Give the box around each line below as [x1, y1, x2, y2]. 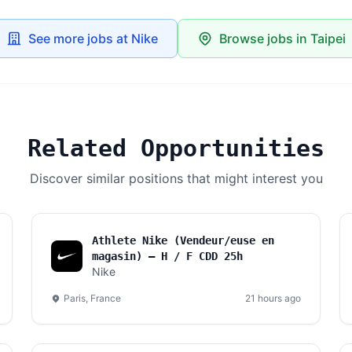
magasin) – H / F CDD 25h [92, 250, 243, 262]
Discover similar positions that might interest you [29, 170, 323, 186]
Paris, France [64, 292, 121, 304]
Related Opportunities [27, 134, 324, 162]
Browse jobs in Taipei [219, 31, 346, 46]
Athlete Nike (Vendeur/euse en [92, 234, 274, 247]
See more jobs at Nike [28, 31, 158, 46]
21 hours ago [245, 292, 301, 304]
